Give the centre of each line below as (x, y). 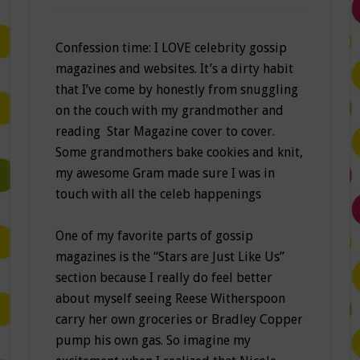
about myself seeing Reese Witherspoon (170, 299)
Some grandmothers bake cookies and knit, (179, 153)
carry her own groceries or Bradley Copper (179, 320)
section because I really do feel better (164, 278)
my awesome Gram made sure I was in (165, 174)
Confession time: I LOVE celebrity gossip (171, 48)
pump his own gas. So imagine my (153, 341)
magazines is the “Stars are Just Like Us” (170, 257)
